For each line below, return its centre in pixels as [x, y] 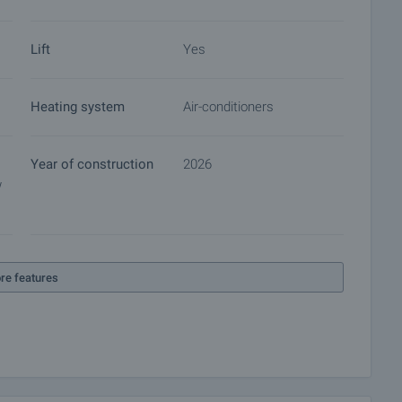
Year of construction [92, 164]
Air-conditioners [228, 107]
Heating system [78, 107]
